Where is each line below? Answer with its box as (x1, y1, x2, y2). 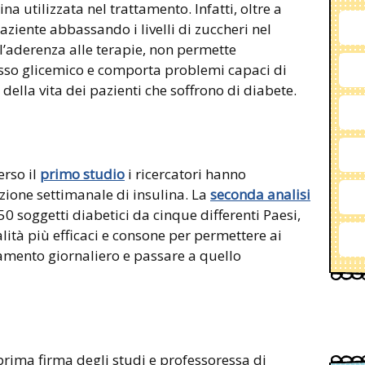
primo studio (40, 164, 125, 183)
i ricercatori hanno (125, 164, 246, 183)
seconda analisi (210, 184, 310, 204)
